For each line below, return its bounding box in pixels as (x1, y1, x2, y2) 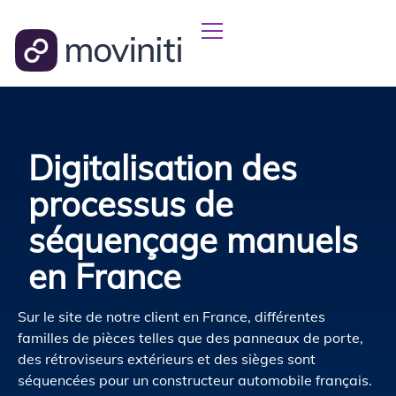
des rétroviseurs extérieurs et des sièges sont (18, 350, 316, 368)
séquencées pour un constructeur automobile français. (18, 371, 372, 389)
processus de (28, 183, 233, 225)
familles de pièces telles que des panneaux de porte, (18, 329, 363, 346)
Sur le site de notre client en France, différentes (18, 308, 325, 325)
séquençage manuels (28, 219, 358, 262)
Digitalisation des (28, 147, 297, 189)
